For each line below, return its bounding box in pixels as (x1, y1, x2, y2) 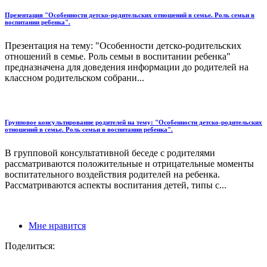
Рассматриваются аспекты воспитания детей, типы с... (5, 180, 226, 191)
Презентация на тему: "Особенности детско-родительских (5, 41, 241, 51)
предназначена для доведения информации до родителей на (5, 62, 249, 73)
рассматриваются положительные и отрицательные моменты (5, 159, 254, 169)
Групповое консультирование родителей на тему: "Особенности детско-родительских (5, 119, 262, 126)
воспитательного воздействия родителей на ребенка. (5, 169, 220, 180)
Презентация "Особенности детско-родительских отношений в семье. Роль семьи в (5, 11, 254, 19)
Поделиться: (5, 241, 55, 252)
